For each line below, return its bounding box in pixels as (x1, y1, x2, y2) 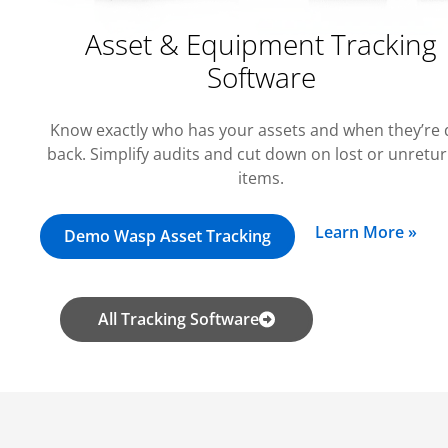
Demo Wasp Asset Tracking (64, 224, 271, 247)
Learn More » (315, 220, 417, 243)
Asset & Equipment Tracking (85, 24, 438, 63)
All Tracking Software (98, 307, 259, 330)
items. (238, 166, 285, 189)
